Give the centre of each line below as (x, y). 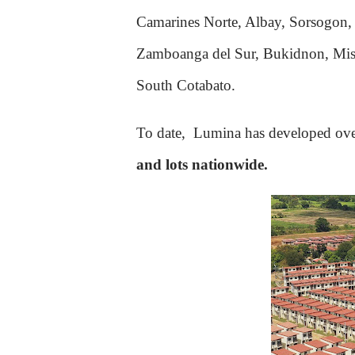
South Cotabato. (186, 85)
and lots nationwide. (204, 164)
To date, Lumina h (195, 133)
